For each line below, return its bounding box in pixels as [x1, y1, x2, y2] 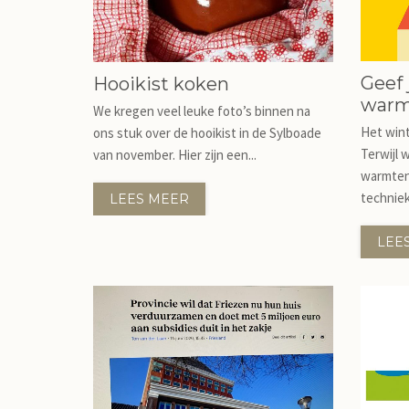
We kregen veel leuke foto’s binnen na [93, 101, 310, 120]
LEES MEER [110, 190, 189, 207]
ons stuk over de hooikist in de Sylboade [93, 123, 321, 142]
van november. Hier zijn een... [93, 145, 257, 163]
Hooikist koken [93, 72, 229, 95]
